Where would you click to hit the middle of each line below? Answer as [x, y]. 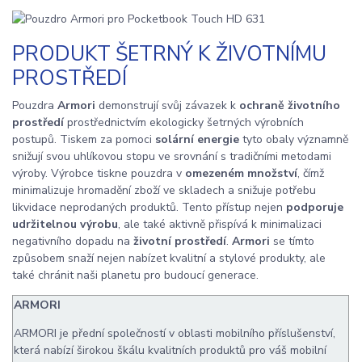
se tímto [294, 242]
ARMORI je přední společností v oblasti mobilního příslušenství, [175, 334]
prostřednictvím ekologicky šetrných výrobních [184, 123]
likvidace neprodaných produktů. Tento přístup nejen [149, 208]
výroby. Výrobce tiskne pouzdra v [99, 174]
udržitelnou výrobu [65, 225]
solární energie [197, 140]
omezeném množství [241, 174]
